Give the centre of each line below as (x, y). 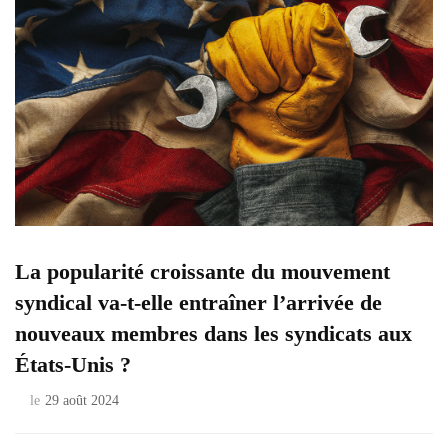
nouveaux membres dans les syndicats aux (213, 333)
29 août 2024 (82, 400)
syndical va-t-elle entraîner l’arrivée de (198, 302)
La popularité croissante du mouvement (202, 271)
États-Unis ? (73, 364)
